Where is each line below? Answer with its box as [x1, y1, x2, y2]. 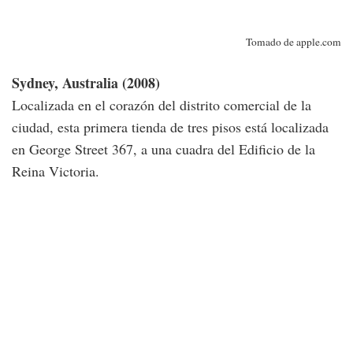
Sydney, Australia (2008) [12, 72, 160, 94]
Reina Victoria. [12, 162, 99, 181]
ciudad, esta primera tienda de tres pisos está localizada [12, 117, 329, 137]
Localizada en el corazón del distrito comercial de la [12, 95, 311, 115]
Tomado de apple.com [246, 35, 341, 50]
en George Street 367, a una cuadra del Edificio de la [12, 139, 315, 159]
